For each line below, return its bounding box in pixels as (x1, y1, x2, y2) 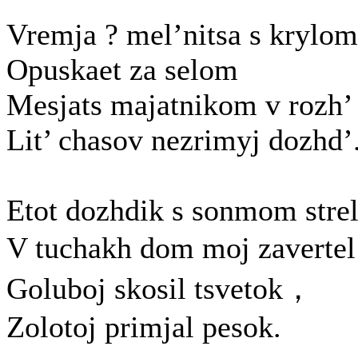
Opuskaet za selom (6, 53, 238, 86)
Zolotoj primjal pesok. (6, 310, 281, 344)
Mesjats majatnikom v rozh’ (6, 88, 353, 121)
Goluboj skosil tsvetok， (6, 272, 313, 305)
